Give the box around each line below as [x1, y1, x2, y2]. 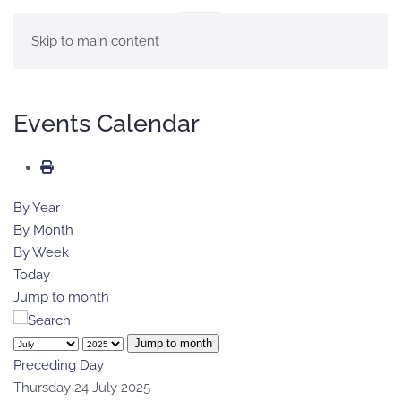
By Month [13, 222, 73, 238]
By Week [13, 244, 69, 260]
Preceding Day [13, 356, 104, 373]
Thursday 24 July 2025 [13, 379, 150, 396]
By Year [13, 200, 60, 216]
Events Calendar [13, 108, 200, 137]
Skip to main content [31, 33, 159, 49]
